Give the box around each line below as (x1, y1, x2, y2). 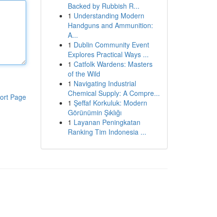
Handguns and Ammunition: (67, 20, 153, 30)
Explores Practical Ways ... (67, 49, 149, 59)
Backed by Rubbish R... (67, 1, 139, 11)
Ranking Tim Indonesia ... (67, 127, 146, 137)
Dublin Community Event (73, 40, 149, 49)
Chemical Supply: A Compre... (67, 88, 160, 98)
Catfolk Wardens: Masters (73, 59, 153, 69)
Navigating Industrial (73, 78, 136, 88)
